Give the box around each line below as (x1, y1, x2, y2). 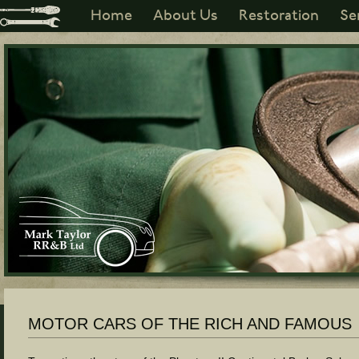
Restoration (239, 8, 319, 23)
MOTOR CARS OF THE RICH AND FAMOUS (28, 315, 352, 333)
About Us (153, 8, 218, 23)
